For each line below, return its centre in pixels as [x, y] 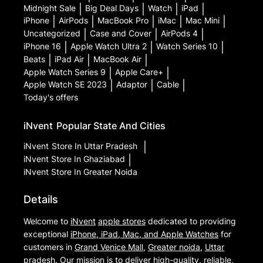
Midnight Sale [50, 8]
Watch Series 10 [187, 46]
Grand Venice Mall [109, 247]
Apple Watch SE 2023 [65, 85]
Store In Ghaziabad [88, 159]
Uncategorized [52, 33]
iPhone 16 [42, 46]
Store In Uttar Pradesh [95, 146]
